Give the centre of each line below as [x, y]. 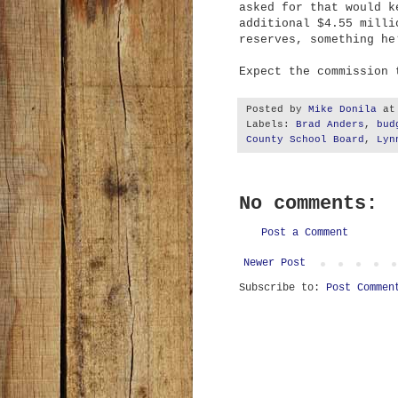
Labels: [271, 124]
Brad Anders [330, 124]
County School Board [305, 139]
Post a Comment [305, 232]
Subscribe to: [283, 287]
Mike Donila [342, 109]
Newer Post [275, 263]
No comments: [308, 203]
